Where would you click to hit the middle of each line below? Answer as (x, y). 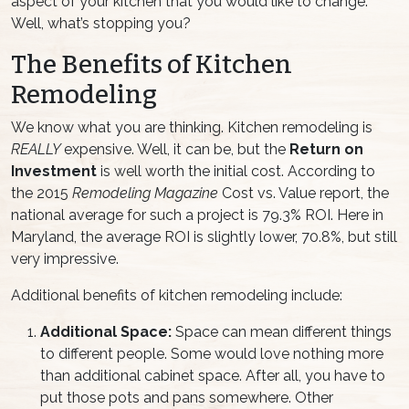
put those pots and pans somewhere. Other (187, 397)
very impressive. (65, 258)
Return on (326, 149)
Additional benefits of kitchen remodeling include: (177, 295)
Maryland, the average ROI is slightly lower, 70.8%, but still (204, 236)
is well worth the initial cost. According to (236, 171)
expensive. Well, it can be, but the (177, 149)
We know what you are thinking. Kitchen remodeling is (192, 127)
